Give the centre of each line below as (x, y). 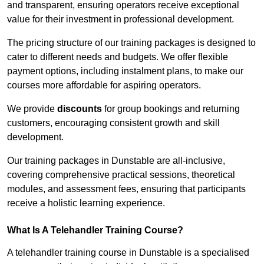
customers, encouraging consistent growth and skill (113, 123)
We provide (32, 109)
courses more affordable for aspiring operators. (104, 85)
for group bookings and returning (171, 109)
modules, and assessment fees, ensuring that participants (126, 189)
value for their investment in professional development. (121, 19)
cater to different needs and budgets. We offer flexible (118, 57)
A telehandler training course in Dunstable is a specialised (128, 253)
